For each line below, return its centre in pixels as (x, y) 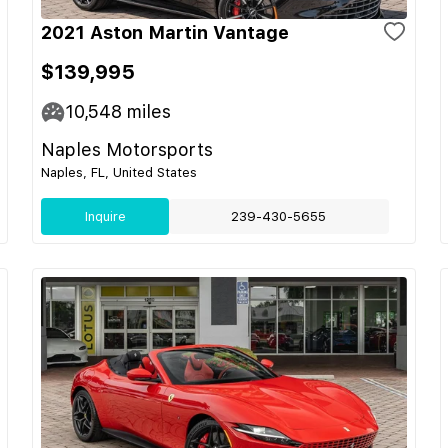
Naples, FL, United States (119, 172)
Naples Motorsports (127, 149)
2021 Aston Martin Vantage (165, 32)
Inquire (105, 216)
